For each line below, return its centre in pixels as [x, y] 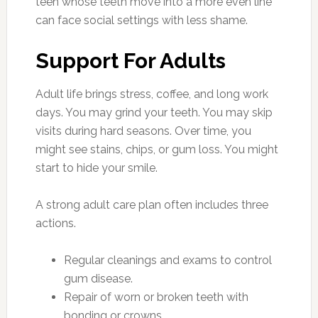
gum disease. [98, 279]
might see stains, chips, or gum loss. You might [157, 149]
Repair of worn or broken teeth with [156, 297]
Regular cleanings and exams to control [168, 260]
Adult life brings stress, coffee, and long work [152, 94]
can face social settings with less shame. [141, 20]
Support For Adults [130, 61]
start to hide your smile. [96, 168]
